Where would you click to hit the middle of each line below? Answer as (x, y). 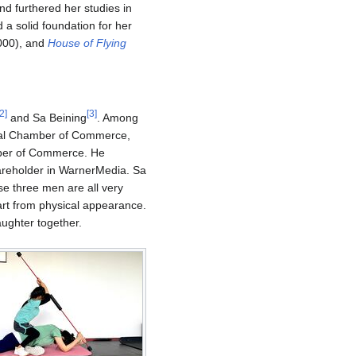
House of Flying (87, 43)
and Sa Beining (47, 118)
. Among (118, 118)
